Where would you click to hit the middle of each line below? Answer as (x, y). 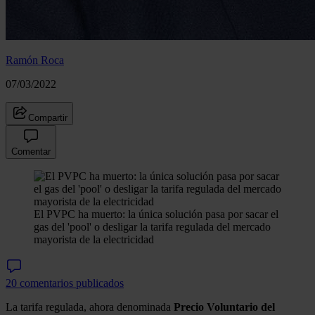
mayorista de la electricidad (94, 239)
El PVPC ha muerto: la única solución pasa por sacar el (156, 214)
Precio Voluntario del (224, 307)
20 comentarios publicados (65, 283)
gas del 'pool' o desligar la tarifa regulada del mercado (152, 226)
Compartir (48, 117)
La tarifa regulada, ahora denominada (90, 307)
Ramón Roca (35, 60)
